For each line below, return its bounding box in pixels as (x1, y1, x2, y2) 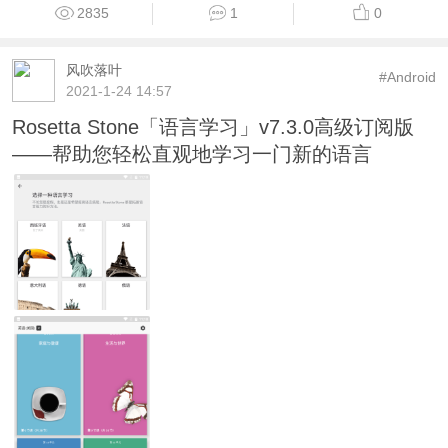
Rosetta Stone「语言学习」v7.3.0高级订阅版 (11, 305, 414, 328)
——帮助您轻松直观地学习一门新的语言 (11, 332, 372, 355)
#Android (379, 258, 437, 275)
